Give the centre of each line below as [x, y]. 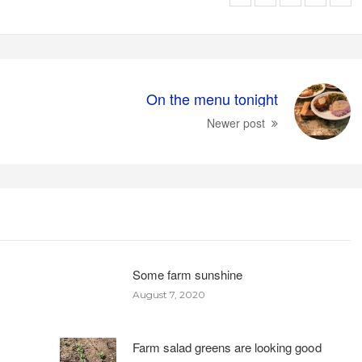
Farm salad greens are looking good [227, 347]
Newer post [236, 123]
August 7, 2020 [169, 295]
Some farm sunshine [188, 275]
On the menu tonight [212, 99]
